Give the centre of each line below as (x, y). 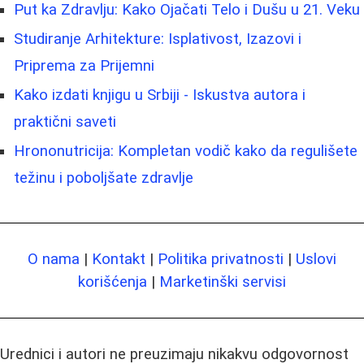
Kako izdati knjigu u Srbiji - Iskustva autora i (160, 95)
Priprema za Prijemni (84, 65)
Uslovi (316, 259)
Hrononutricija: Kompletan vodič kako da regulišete (186, 151)
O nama (54, 259)
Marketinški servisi (223, 282)
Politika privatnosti (221, 259)
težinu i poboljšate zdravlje (104, 178)
